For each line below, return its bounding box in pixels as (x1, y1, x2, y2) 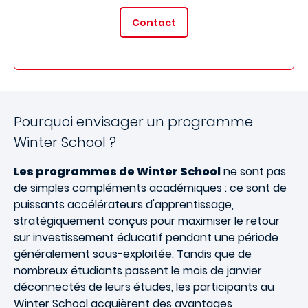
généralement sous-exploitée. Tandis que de (14, 246, 252, 262)
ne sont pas (221, 164, 286, 179)
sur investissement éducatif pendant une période (14, 230, 278, 245)
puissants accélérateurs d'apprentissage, (14, 197, 234, 212)
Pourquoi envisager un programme (14, 112, 253, 131)
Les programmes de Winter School (14, 164, 221, 179)
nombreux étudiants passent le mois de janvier (14, 263, 262, 278)
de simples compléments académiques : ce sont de (14, 180, 287, 196)
